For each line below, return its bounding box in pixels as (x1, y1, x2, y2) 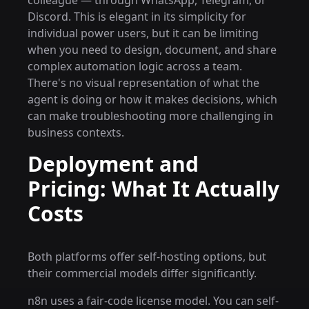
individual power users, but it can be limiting (28, 26, 259, 41)
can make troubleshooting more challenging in (28, 108, 273, 123)
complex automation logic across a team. (28, 59, 242, 74)
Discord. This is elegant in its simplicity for (28, 9, 246, 24)
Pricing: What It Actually (28, 175, 279, 203)
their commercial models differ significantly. (28, 266, 257, 281)
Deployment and (28, 150, 199, 178)
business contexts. (28, 125, 124, 140)
